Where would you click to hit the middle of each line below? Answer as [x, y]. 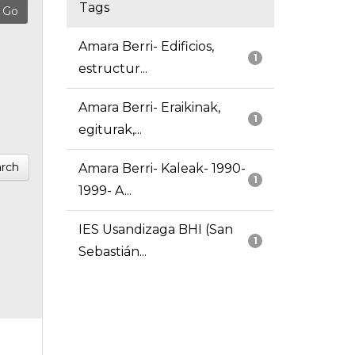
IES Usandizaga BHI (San [155, 230]
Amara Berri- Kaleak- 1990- [162, 169]
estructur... [113, 69]
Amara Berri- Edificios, [146, 47]
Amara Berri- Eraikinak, [149, 108]
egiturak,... [110, 130]
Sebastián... [112, 252]
